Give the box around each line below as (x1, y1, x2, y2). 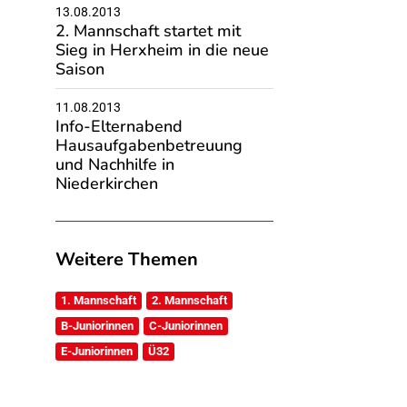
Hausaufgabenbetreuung (55, 134, 243, 156)
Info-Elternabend (55, 115, 183, 137)
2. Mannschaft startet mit (55, 20, 241, 42)
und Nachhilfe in (55, 154, 174, 175)
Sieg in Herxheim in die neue (55, 39, 269, 61)
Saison (55, 58, 104, 80)
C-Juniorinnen (148, 319, 223, 333)
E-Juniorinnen (60, 344, 133, 358)
